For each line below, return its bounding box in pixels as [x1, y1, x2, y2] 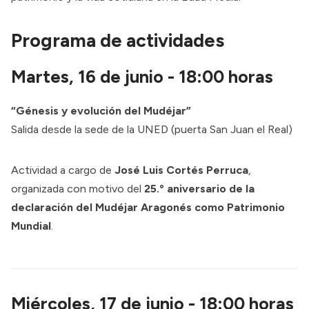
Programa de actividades [11, 29, 224, 52]
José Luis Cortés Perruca [114, 163, 248, 177]
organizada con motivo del [11, 181, 144, 195]
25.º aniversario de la [144, 181, 255, 195]
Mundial [11, 219, 51, 232]
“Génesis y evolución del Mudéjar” [11, 103, 191, 117]
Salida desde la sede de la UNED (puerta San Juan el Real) [11, 122, 292, 136]
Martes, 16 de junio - [11, 66, 179, 88]
